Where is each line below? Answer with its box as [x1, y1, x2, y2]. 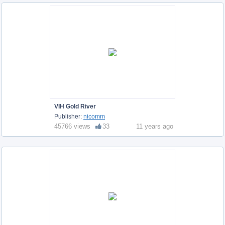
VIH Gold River [54, 102, 96, 110]
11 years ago [136, 122, 173, 130]
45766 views [54, 122, 90, 130]
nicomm [83, 113, 105, 120]
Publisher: [54, 113, 83, 120]
